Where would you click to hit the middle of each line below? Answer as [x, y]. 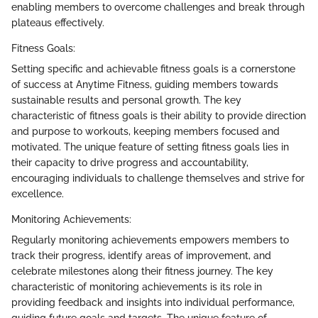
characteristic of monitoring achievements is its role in [137, 286]
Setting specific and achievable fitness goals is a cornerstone [153, 68]
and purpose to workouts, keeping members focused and [146, 131]
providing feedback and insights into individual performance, [153, 302]
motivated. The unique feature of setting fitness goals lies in [150, 147]
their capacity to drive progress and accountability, [130, 162]
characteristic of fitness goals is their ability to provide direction [159, 115]
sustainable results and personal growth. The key [126, 100]
